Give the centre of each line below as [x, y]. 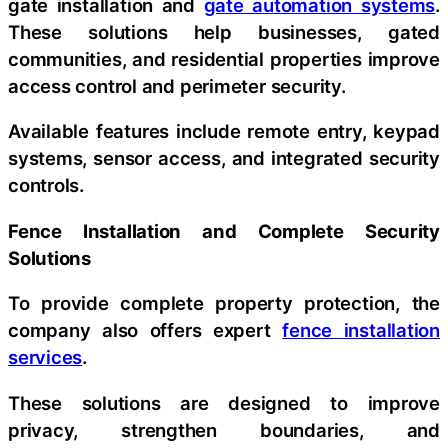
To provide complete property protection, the [224, 303]
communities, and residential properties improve [224, 58]
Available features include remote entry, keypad [224, 131]
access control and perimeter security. [177, 85]
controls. [46, 185]
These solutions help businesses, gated [224, 31]
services [45, 357]
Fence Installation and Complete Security [224, 230]
